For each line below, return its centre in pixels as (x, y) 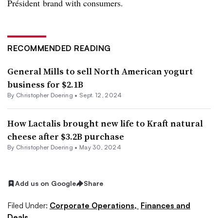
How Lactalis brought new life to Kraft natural (105, 123)
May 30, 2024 (100, 147)
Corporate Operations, (94, 205)
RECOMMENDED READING (59, 48)
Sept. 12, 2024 (101, 95)
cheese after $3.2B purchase (66, 136)
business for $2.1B (45, 84)
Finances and (165, 205)
